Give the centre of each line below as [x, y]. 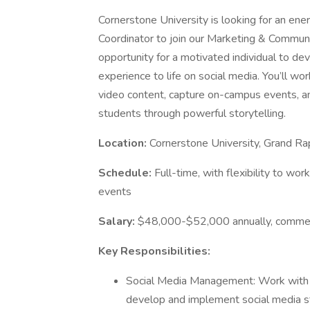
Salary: [117, 221]
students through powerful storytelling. [192, 113]
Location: [122, 143]
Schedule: [126, 173]
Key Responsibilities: [154, 251]
